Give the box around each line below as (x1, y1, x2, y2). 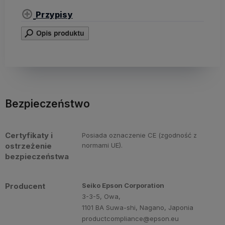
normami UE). (82, 141, 123, 150)
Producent (5, 181, 45, 191)
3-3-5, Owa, (82, 192, 121, 201)
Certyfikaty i (5, 131, 53, 141)
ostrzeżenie (5, 141, 52, 151)
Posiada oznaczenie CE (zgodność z (82, 131, 197, 140)
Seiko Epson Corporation (82, 181, 165, 190)
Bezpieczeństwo (5, 97, 90, 110)
